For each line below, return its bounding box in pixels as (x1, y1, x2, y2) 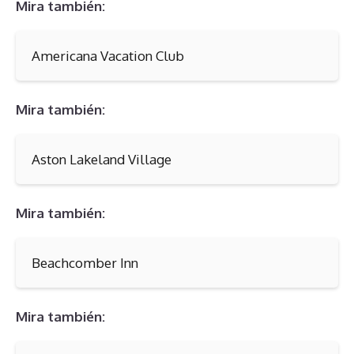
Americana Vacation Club (32, 47, 184, 64)
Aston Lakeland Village (32, 150, 171, 168)
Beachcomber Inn (32, 254, 138, 271)
